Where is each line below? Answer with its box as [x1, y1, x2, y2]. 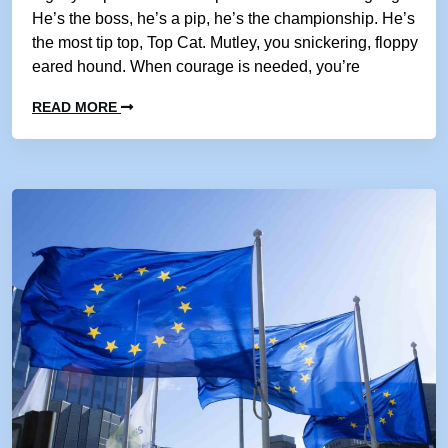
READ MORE [32, 99, 121, 115]
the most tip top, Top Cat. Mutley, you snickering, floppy [32, 34, 418, 51]
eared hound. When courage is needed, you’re [32, 58, 360, 75]
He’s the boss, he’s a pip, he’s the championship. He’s [32, 10, 415, 27]
